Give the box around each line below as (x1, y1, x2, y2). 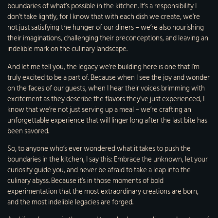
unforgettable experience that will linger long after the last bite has (7, 114, 207, 127)
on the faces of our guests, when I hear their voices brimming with (7, 82, 205, 94)
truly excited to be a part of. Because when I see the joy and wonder (7, 71, 210, 84)
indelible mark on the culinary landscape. (7, 43, 127, 55)
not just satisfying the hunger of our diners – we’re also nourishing (7, 21, 204, 34)
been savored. (7, 125, 49, 137)
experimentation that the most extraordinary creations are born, (7, 185, 199, 198)
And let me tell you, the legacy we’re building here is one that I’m (7, 60, 200, 73)
